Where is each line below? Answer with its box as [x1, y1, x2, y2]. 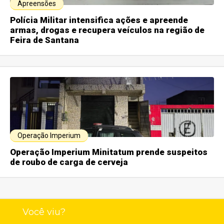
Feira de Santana [10, 35, 79, 45]
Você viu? [22, 206, 65, 218]
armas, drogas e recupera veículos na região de [10, 25, 205, 35]
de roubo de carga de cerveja [10, 157, 128, 167]
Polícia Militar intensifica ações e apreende [10, 15, 188, 25]
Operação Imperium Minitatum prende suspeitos [10, 147, 208, 157]
